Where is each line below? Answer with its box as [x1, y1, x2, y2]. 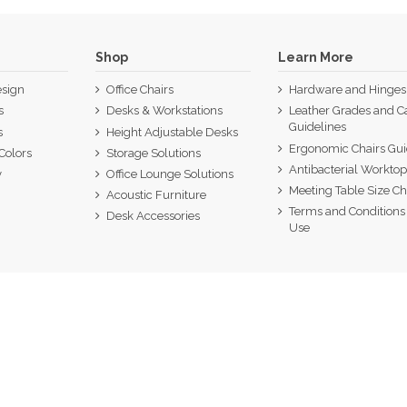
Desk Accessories [105, 209, 200, 223]
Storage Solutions [105, 145, 201, 160]
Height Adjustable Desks [105, 124, 238, 139]
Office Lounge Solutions [105, 167, 233, 182]
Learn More [278, 50, 354, 65]
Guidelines [289, 120, 347, 134]
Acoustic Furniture [105, 188, 206, 203]
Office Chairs [105, 83, 174, 97]
